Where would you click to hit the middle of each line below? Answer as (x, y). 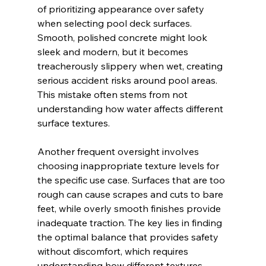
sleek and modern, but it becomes (114, 51)
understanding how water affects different (131, 108)
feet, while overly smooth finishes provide (130, 208)
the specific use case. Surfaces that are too (132, 180)
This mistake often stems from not (113, 94)
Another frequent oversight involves (119, 151)
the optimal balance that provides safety (129, 237)
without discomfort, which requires (114, 251)
